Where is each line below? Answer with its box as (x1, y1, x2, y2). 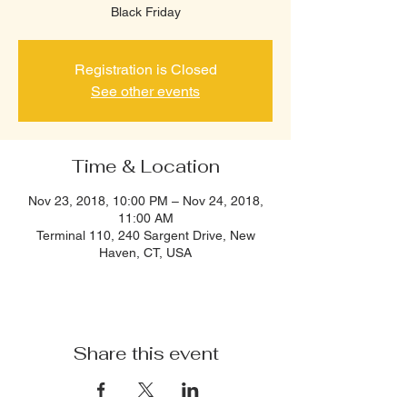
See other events (91, 83, 200, 100)
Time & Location (71, 154, 220, 178)
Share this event (72, 342, 219, 365)
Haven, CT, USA (99, 245, 192, 260)
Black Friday (110, 5, 181, 19)
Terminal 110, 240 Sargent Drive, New (35, 228, 255, 243)
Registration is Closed (74, 61, 217, 78)
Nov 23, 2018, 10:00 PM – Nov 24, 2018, (27, 194, 263, 208)
